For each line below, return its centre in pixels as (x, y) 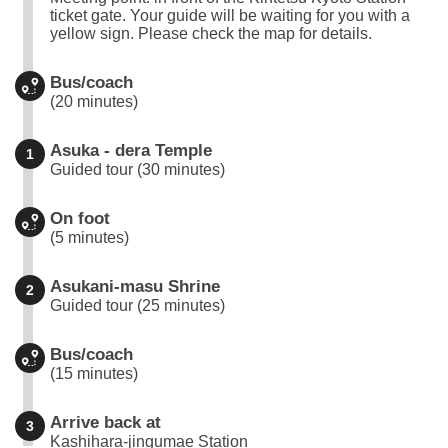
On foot (80, 218)
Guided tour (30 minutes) (137, 169)
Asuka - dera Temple (131, 150)
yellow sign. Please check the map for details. (211, 33)
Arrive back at (105, 422)
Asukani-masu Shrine (135, 286)
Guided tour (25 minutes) (137, 305)
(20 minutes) (94, 101)
